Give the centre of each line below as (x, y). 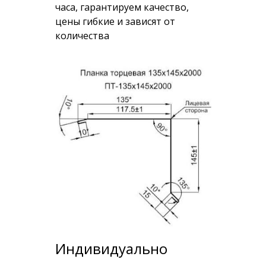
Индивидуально (111, 249)
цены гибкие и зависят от (115, 21)
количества (82, 36)
